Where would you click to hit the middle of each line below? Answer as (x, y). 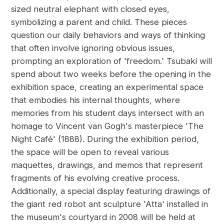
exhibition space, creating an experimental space (107, 87)
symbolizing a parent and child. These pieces (99, 22)
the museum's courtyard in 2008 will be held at (103, 217)
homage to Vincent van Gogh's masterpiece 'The (107, 126)
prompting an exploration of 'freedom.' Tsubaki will (112, 61)
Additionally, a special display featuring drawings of (111, 191)
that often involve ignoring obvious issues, (93, 48)
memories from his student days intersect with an (108, 113)
